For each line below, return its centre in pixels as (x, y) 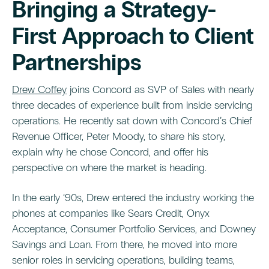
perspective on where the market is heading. (109, 168)
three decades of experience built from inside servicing (132, 105)
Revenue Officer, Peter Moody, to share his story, (119, 137)
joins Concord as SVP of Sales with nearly (160, 90)
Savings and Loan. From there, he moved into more (125, 245)
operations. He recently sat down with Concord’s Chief (132, 121)
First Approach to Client (133, 36)
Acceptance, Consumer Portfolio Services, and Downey (134, 229)
